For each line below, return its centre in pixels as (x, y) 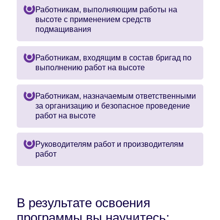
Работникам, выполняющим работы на (106, 10)
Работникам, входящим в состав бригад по (113, 58)
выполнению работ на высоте (90, 68)
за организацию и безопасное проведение (113, 106)
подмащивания (63, 29)
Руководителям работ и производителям (110, 144)
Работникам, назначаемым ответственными (116, 96)
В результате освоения (83, 203)
